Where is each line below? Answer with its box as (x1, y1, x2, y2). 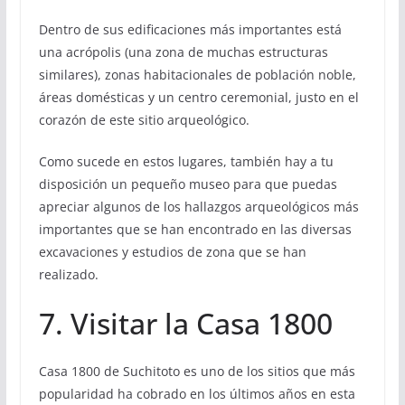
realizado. (38, 266, 99, 284)
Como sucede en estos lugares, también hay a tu (38, 153, 334, 171)
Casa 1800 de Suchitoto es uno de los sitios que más (38, 363, 355, 381)
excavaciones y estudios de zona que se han (38, 243, 306, 261)
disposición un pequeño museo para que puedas (38, 175, 337, 193)
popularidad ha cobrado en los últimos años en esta (38, 385, 355, 403)
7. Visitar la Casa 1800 (38, 304, 333, 344)
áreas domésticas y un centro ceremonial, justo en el (38, 89, 359, 107)
